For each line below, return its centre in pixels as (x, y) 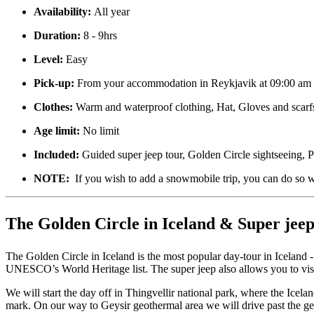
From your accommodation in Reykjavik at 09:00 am (193, 83)
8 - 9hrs (100, 35)
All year (112, 11)
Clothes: (55, 107)
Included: (58, 154)
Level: (48, 59)
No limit (100, 130)
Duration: (59, 35)
